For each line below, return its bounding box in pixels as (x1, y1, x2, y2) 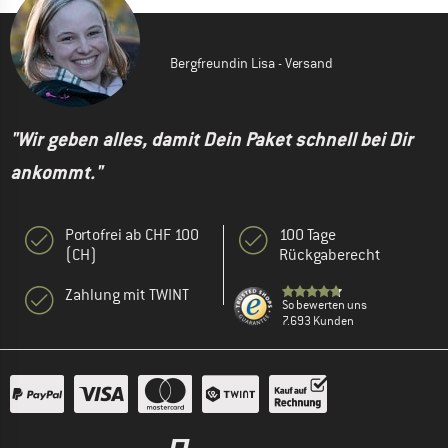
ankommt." (10, 160, 102, 186)
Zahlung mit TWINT (65, 285, 189, 306)
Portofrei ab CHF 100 (65, 225, 199, 246)
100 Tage (279, 225, 336, 246)
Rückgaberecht (279, 245, 381, 266)
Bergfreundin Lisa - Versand (170, 54, 333, 73)
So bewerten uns (282, 297, 367, 314)
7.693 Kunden (282, 313, 354, 330)
